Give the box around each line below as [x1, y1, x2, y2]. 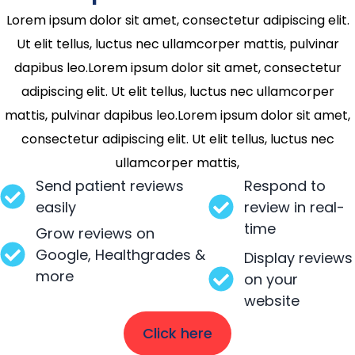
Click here [143, 323, 212, 343]
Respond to [243, 175, 326, 196]
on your [243, 269, 298, 289]
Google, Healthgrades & [36, 244, 205, 265]
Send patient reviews [36, 175, 184, 196]
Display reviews [243, 247, 353, 268]
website [243, 290, 300, 311]
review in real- [243, 197, 345, 217]
